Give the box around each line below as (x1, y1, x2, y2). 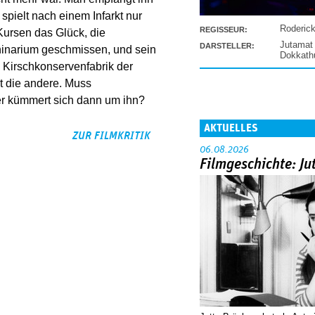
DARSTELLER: (200, 41, 255, 50)
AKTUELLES (204, 122, 258, 134)
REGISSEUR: (200, 25, 247, 34)
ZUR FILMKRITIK (72, 130, 150, 142)
